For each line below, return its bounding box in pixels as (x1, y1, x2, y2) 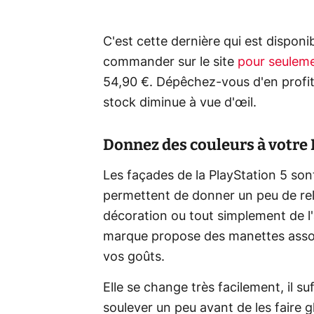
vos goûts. (103, 250, 165, 264)
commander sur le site (103, 55, 238, 69)
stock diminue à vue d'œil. (103, 96, 257, 109)
